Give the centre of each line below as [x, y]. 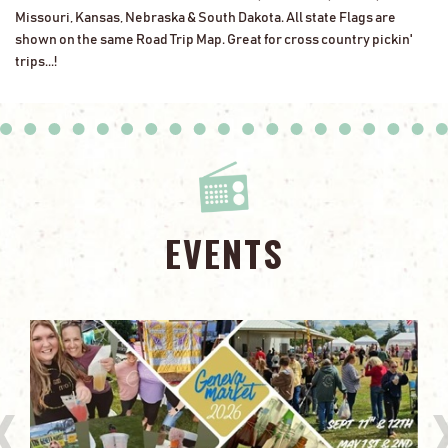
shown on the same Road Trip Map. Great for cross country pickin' [213, 40]
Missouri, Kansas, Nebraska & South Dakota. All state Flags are [205, 18]
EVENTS [224, 252]
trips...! [36, 62]
